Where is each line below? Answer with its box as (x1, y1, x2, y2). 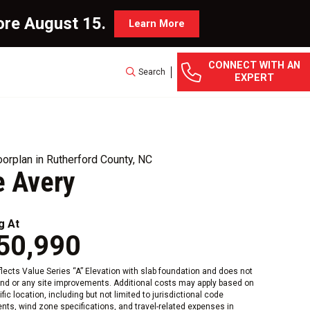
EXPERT (235, 72, 275, 84)
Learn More (128, 17, 185, 30)
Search (138, 66, 165, 77)
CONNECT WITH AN (208, 60, 301, 71)
